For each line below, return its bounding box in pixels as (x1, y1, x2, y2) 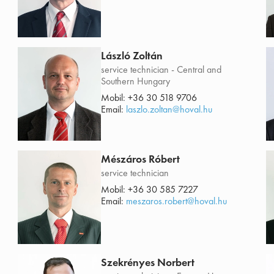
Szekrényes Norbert (101, 255, 195, 270)
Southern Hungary (101, 75, 171, 88)
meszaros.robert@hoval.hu (126, 194, 228, 208)
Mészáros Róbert (101, 152, 180, 166)
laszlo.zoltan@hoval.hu (126, 103, 213, 116)
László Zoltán (101, 48, 163, 63)
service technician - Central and (101, 63, 222, 76)
